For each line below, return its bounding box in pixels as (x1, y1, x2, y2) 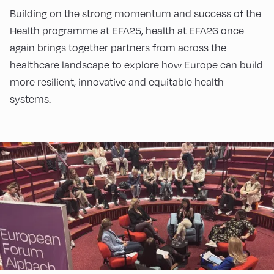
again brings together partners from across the (10, 42, 226, 54)
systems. (10, 93, 51, 106)
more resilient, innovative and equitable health (10, 76, 224, 89)
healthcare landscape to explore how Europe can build (10, 59, 263, 72)
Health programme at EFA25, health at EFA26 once (10, 24, 244, 37)
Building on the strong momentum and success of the (10, 7, 261, 20)
